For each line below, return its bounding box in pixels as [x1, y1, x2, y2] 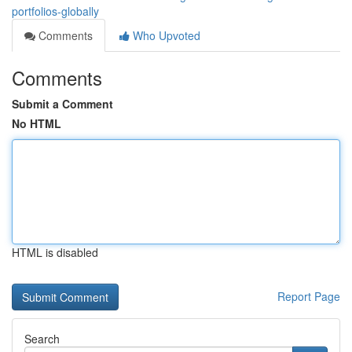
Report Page [277, 288, 340, 304]
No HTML [12, 115, 61, 131]
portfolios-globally [12, 3, 99, 19]
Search [24, 331, 60, 346]
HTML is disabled [12, 244, 98, 260]
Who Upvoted [130, 27, 200, 43]
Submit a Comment [12, 96, 113, 112]
